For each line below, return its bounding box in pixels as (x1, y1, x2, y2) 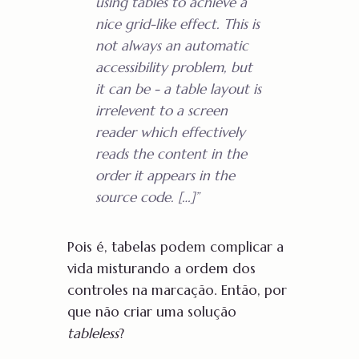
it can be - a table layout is (95, 80, 261, 99)
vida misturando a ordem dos (67, 259, 256, 277)
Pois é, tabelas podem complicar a (67, 237, 284, 256)
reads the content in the (95, 145, 247, 163)
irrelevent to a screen (95, 102, 228, 120)
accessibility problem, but (95, 58, 252, 77)
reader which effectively (95, 123, 245, 142)
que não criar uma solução (67, 302, 236, 321)
